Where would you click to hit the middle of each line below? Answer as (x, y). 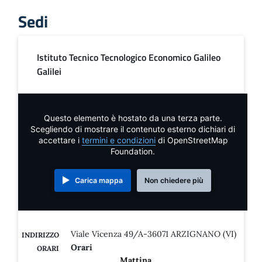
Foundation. (133, 151)
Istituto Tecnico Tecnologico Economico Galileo (129, 57)
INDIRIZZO (40, 235)
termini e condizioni (118, 140)
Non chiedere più (174, 180)
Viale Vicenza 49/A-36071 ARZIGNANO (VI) (154, 234)
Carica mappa (99, 180)
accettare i (60, 140)
